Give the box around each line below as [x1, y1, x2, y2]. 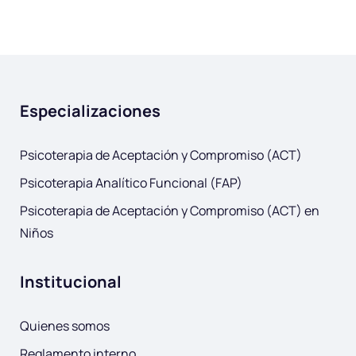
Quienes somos [20, 317, 110, 335]
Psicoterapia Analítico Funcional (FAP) [20, 174, 242, 192]
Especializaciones [20, 100, 161, 122]
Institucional [20, 271, 122, 292]
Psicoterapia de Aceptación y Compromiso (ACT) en [20, 202, 319, 219]
